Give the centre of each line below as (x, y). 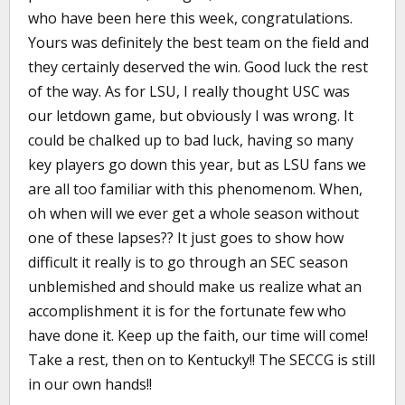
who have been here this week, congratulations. (190, 18)
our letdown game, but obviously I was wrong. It (191, 116)
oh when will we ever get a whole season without (193, 213)
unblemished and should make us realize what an (195, 287)
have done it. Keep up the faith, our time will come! (198, 335)
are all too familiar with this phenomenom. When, (195, 189)
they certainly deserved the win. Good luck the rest (198, 67)
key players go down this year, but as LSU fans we (197, 165)
